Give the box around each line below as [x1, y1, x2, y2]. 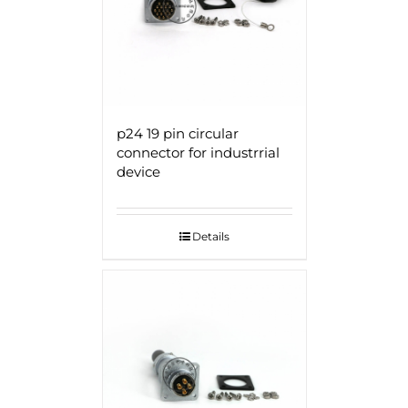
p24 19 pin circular [116, 124, 239, 142]
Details [191, 229, 229, 243]
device [116, 162, 160, 180]
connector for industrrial [116, 143, 280, 161]
